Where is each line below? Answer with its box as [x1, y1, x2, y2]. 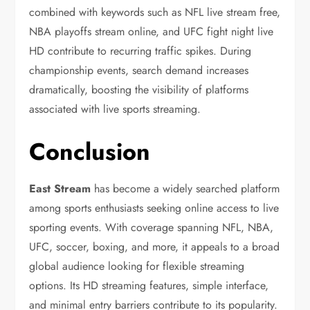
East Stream [29, 181, 91, 197]
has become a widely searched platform [91, 181, 280, 197]
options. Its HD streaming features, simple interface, [29, 277, 269, 294]
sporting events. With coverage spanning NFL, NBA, [29, 219, 274, 236]
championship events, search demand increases [29, 62, 249, 79]
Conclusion [29, 135, 151, 170]
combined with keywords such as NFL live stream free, [29, 4, 281, 21]
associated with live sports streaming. [29, 101, 201, 118]
